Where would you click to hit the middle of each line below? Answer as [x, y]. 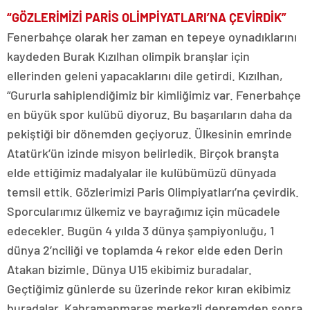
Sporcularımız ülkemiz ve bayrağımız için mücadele [144, 211]
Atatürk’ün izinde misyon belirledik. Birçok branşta [143, 153]
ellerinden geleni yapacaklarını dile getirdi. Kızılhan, [145, 76]
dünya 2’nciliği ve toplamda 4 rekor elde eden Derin [145, 250]
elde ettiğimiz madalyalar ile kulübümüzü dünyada [142, 173]
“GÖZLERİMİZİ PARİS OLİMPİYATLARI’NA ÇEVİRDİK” [147, 18]
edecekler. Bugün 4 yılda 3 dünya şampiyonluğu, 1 [140, 231]
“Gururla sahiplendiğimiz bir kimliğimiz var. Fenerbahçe [154, 95]
